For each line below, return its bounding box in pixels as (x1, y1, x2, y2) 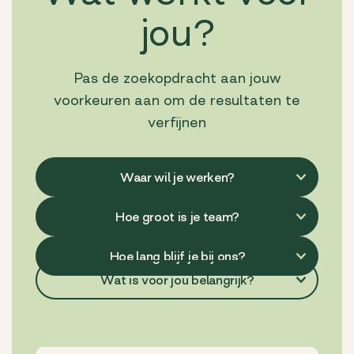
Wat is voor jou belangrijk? (100, 273, 254, 286)
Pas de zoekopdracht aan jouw (73, 71, 281, 86)
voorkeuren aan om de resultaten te (54, 93, 300, 108)
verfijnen (148, 115, 206, 130)
